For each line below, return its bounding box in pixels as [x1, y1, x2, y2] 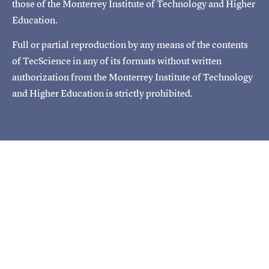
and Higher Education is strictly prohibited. [12, 86, 193, 100]
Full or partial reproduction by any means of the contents [12, 37, 248, 51]
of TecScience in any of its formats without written [12, 53, 222, 67]
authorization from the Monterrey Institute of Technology [12, 70, 253, 83]
